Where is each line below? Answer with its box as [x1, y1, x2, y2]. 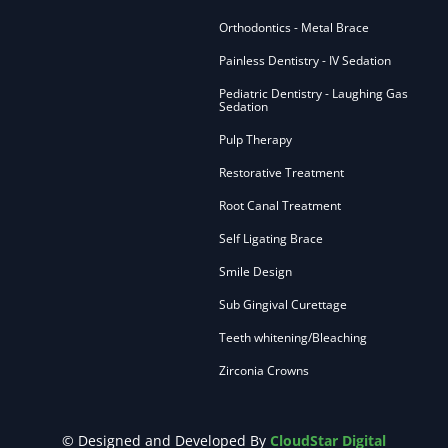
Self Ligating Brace [218, 230, 323, 248]
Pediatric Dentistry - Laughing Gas [218, 85, 408, 103]
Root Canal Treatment [218, 197, 341, 215]
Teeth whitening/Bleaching [218, 329, 367, 347]
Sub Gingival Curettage [218, 296, 347, 314]
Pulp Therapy [218, 131, 292, 149]
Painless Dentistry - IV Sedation [218, 52, 391, 70]
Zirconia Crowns [218, 362, 309, 380]
